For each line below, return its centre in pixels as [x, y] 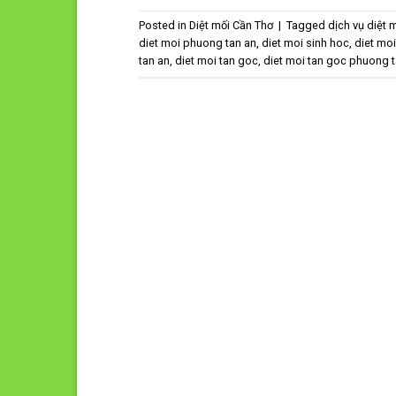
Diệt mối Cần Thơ [231, 26]
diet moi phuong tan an [198, 43]
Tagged [307, 26]
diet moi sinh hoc [305, 43]
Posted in [164, 26]
